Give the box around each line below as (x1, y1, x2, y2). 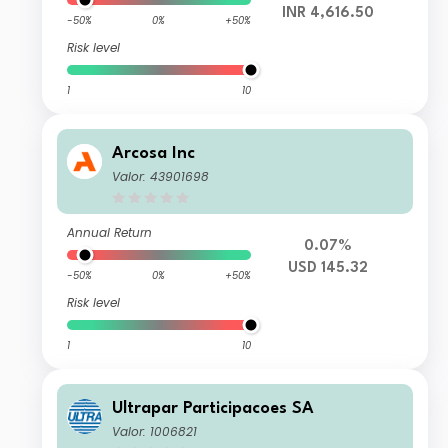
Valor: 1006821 (112, 423, 198, 441)
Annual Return (67, 224, 153, 242)
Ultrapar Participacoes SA (112, 400, 315, 418)
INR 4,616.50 (281, 6, 374, 22)
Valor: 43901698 (112, 168, 210, 186)
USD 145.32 (287, 261, 368, 277)
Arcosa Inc (112, 145, 196, 163)
